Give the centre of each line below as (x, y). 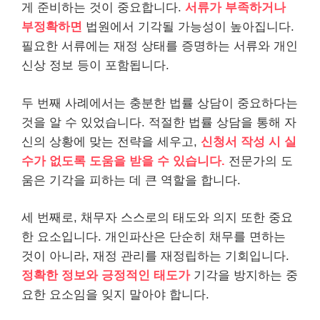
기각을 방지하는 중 (244, 275)
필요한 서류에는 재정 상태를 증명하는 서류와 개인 (160, 46)
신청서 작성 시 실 (249, 141)
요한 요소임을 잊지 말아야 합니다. (115, 295)
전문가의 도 (259, 161)
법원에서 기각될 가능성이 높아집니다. (188, 27)
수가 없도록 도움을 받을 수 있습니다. (123, 161)
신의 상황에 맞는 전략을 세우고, (111, 141)
